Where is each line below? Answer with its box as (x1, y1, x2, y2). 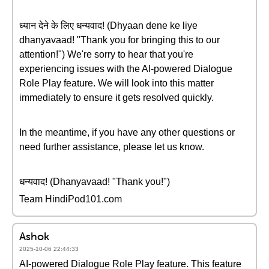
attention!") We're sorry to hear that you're (19, 49, 193, 59)
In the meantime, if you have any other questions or (19, 127, 235, 138)
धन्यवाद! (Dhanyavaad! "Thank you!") (19, 177, 170, 187)
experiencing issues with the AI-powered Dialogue (19, 64, 232, 74)
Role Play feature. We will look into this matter (19, 78, 214, 88)
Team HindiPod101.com (19, 194, 122, 204)
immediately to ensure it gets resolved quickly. (19, 92, 214, 103)
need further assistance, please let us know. (19, 142, 204, 152)
